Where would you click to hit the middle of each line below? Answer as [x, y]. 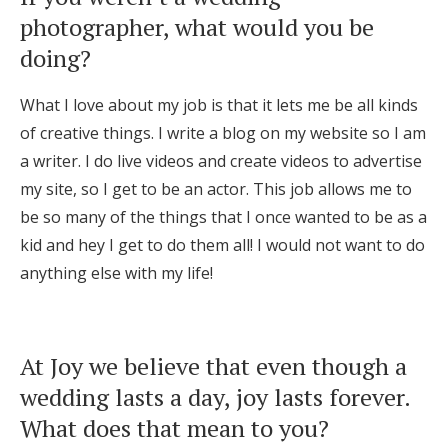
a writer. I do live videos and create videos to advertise [221, 161]
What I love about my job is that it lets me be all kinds [219, 105]
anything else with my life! [116, 273]
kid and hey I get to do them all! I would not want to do [222, 245]
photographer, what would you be [197, 27]
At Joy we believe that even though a [213, 366]
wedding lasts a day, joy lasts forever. [215, 397]
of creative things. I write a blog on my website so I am [223, 133]
